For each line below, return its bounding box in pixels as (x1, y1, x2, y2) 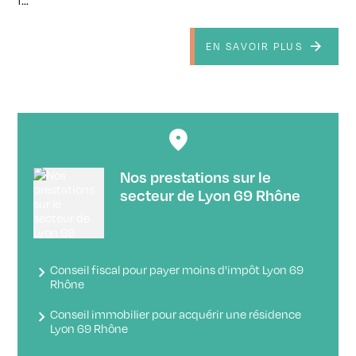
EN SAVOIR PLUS (205, 40, 303, 52)
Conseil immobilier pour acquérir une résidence (50, 307, 302, 322)
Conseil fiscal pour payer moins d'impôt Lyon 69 (50, 262, 304, 277)
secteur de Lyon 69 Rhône (120, 186, 301, 205)
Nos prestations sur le (120, 168, 272, 187)
